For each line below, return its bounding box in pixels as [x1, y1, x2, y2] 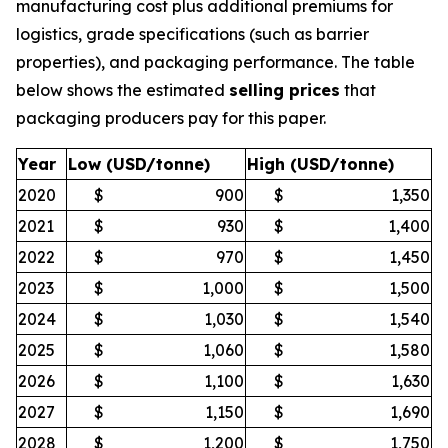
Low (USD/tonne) [68, 153, 210, 174]
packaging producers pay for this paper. [16, 107, 326, 128]
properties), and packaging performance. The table [16, 51, 415, 72]
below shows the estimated [16, 79, 229, 100]
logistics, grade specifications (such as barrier [16, 23, 369, 44]
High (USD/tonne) [247, 153, 394, 174]
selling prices [229, 79, 340, 100]
